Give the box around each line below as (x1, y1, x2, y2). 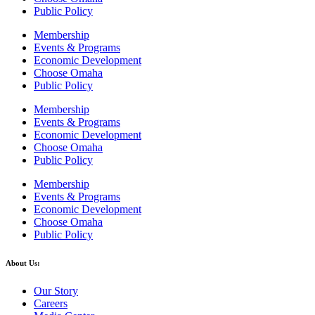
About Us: (6, 258, 40, 267)
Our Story (34, 284, 78, 297)
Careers (34, 297, 67, 309)
